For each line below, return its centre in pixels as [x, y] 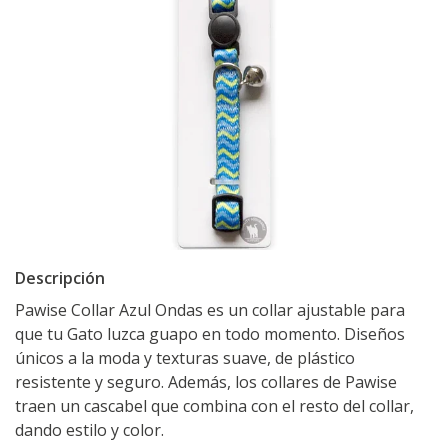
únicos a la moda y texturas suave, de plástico [185, 358]
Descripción [60, 278]
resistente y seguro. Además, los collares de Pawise [206, 382]
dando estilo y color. [89, 430]
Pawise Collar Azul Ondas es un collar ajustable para [210, 310]
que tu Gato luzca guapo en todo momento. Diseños [210, 334]
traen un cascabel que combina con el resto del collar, [214, 406]
